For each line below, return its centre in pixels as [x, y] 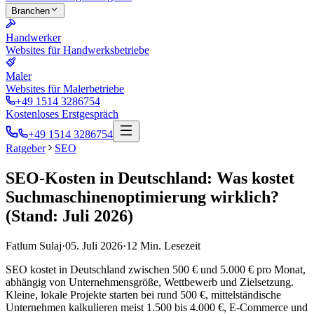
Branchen [30, 11]
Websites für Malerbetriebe [65, 89]
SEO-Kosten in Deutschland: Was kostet [150, 178]
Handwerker [33, 37]
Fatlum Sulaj [34, 245]
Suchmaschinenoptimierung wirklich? [142, 197]
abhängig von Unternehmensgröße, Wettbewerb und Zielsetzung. [150, 282]
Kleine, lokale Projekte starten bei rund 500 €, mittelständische [143, 294]
